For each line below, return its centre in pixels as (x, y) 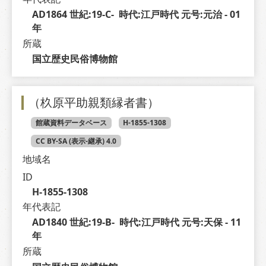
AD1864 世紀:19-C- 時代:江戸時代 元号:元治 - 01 (136, 15)
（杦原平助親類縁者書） (94, 102)
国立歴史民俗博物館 (75, 59)
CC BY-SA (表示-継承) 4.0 (76, 141)
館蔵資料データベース (71, 123)
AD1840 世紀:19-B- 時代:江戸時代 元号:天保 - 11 (136, 222)
